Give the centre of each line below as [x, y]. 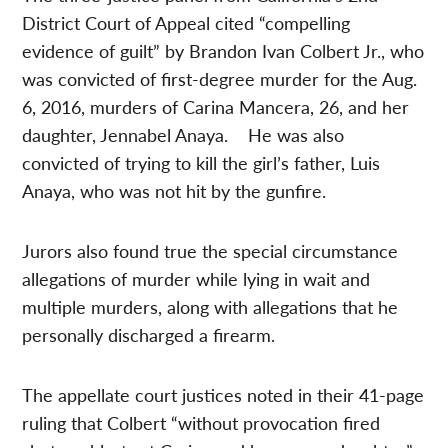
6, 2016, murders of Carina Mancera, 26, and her [216, 107]
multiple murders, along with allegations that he [210, 307]
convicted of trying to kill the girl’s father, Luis [201, 163]
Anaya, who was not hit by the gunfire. [174, 191]
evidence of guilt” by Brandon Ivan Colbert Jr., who [223, 51]
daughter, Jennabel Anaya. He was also [183, 135]
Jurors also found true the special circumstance [210, 251]
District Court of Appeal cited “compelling [186, 23]
